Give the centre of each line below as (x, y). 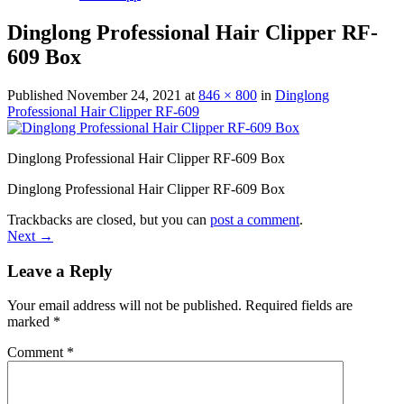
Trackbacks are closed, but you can (109, 219)
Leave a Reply (60, 271)
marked (30, 322)
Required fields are (299, 306)
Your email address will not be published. (124, 306)
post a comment (255, 219)
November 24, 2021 (124, 95)
